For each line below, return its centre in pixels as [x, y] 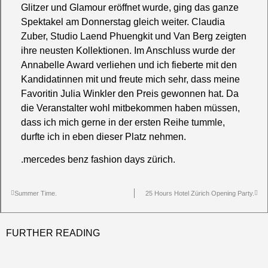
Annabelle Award [58, 65]
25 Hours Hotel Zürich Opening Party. [200, 194]
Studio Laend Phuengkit [102, 36]
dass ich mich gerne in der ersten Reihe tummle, [123, 123]
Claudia [208, 22]
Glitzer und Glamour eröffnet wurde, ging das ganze [130, 8]
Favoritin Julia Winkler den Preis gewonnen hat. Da [130, 94]
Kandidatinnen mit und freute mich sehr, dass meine [131, 80]
